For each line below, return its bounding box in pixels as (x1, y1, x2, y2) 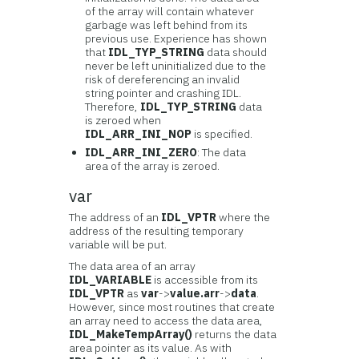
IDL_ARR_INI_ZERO (85, 145, 198, 159)
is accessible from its (151, 272, 259, 287)
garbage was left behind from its (85, 18, 248, 32)
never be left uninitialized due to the (85, 58, 267, 73)
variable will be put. (69, 237, 167, 252)
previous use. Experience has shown (85, 31, 268, 46)
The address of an (69, 210, 162, 224)
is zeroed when (85, 113, 162, 127)
